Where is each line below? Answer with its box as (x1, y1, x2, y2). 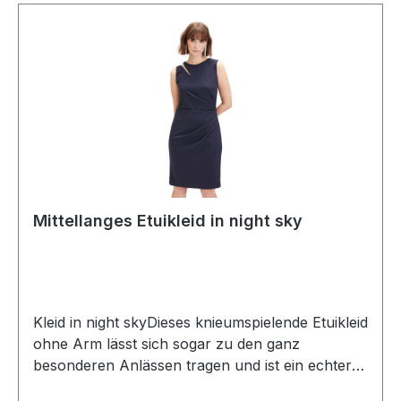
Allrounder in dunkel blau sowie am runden (33, 378, 328, 396)
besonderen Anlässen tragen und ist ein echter (33, 356, 352, 374)
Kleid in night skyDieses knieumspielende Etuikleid (33, 313, 368, 331)
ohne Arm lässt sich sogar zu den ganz (33, 335, 300, 353)
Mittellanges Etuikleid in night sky (33, 211, 303, 230)
